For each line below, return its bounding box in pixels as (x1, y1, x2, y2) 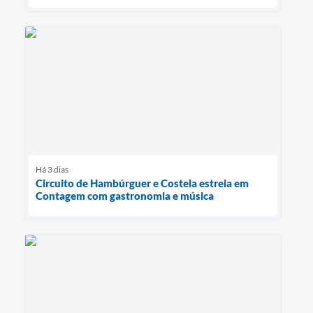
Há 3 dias (36, 164, 68, 175)
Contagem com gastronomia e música (36, 189, 214, 203)
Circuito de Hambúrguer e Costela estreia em (36, 177, 249, 190)
